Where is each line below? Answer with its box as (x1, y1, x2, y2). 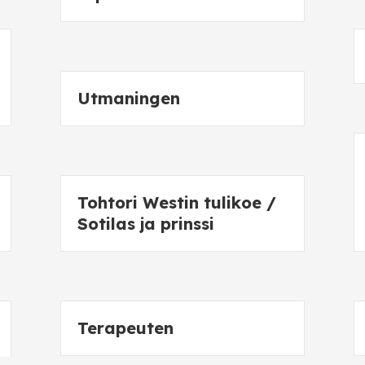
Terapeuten (77, 318, 174, 338)
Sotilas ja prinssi (77, 213, 214, 234)
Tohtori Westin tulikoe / (77, 192, 276, 213)
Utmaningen (77, 88, 180, 108)
